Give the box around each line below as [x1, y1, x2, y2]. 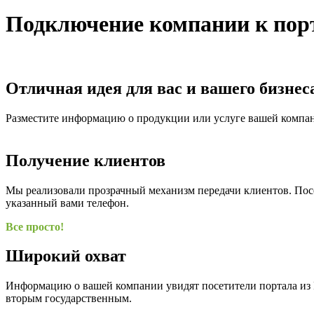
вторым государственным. [6, 292, 132, 305]
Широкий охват [6, 247, 126, 266]
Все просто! [6, 220, 64, 233]
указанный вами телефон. [6, 196, 129, 209]
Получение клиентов [6, 151, 165, 170]
